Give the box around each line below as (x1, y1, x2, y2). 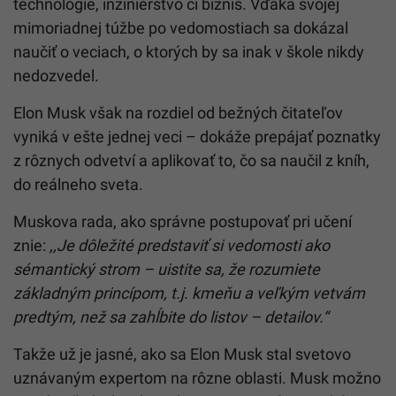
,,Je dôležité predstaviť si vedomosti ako (49, 236, 330, 255)
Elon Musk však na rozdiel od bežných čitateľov (13, 103, 343, 123)
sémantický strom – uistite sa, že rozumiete (13, 260, 320, 279)
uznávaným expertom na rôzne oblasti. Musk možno (13, 369, 381, 388)
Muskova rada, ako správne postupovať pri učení (13, 212, 352, 232)
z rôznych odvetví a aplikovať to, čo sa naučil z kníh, (13, 151, 369, 171)
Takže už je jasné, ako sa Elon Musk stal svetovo (13, 345, 351, 364)
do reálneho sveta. (13, 175, 143, 194)
